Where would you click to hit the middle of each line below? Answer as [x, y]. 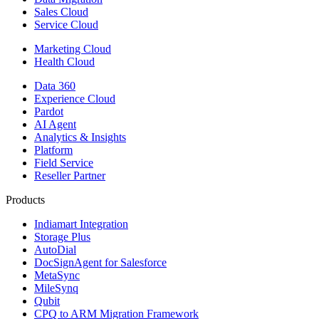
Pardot [49, 111]
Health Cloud [64, 61]
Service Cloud [66, 24]
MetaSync [57, 275]
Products [25, 199]
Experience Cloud [75, 98]
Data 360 [55, 85]
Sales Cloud [61, 11]
